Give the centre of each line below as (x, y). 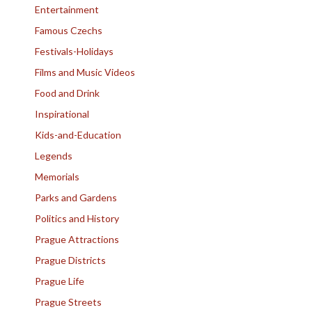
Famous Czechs (69, 30)
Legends (54, 155)
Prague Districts (70, 260)
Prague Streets (68, 302)
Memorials (57, 176)
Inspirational (62, 114)
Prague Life (60, 281)
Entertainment (67, 9)
